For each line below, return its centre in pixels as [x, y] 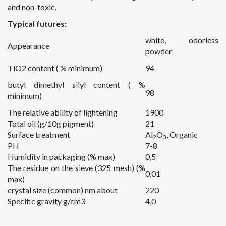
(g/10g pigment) [65, 123]
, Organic [182, 134]
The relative [28, 112]
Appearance [29, 46]
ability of [66, 112]
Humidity [24, 157]
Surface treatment [39, 134]
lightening [100, 112]
